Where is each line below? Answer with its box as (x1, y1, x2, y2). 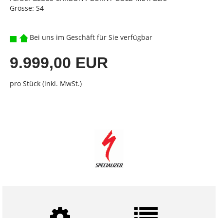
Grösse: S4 (10, 3, 44, 13)
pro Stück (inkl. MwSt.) (10, 78, 82, 88)
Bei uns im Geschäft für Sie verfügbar (28, 32, 152, 42)
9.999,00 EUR (10, 54, 108, 72)
